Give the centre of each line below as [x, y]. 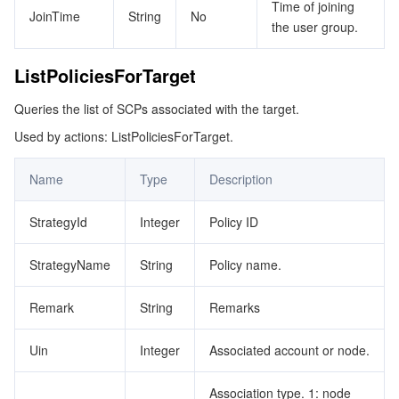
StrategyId [58, 222]
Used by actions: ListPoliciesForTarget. [124, 136]
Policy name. [245, 265]
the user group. [315, 27]
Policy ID [234, 222]
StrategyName [70, 265]
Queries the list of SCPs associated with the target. [157, 109]
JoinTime [55, 16]
